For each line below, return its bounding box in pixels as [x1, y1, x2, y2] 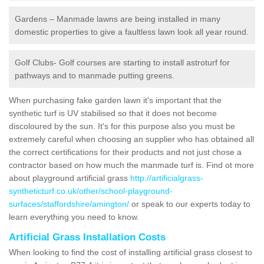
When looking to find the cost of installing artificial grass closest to [9, 247, 252, 257]
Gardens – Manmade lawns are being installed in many [15, 14, 220, 24]
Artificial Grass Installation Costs [9, 231, 166, 243]
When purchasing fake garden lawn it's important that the [9, 95, 222, 105]
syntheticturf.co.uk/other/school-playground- [9, 186, 173, 196]
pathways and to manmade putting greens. [15, 70, 174, 80]
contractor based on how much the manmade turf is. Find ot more [9, 160, 254, 170]
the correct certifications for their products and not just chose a [9, 147, 242, 157]
